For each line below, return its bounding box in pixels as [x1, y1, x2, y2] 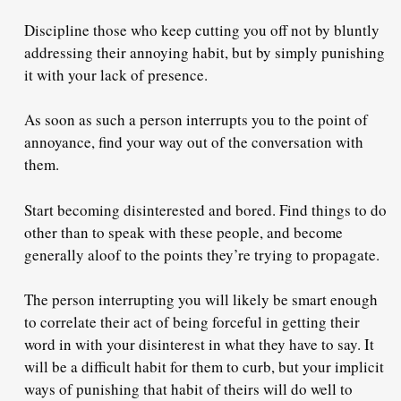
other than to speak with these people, [24, 221, 267, 243]
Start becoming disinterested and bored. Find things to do [24, 199, 387, 220]
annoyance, [24, 132, 98, 153]
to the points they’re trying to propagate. [121, 243, 385, 265]
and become [267, 221, 343, 243]
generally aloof [24, 243, 121, 265]
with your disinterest [75, 334, 205, 355]
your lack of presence [68, 64, 204, 85]
